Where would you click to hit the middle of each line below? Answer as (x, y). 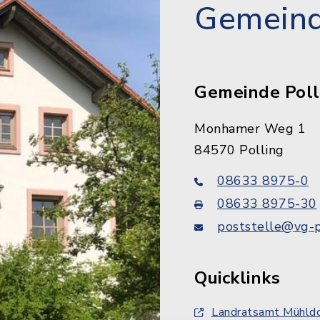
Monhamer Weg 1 (250, 129)
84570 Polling (239, 150)
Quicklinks (237, 278)
